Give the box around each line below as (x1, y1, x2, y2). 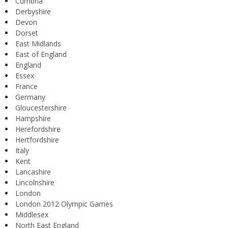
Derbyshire (15, 7, 51, 17)
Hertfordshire (15, 135, 59, 145)
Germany (15, 92, 45, 102)
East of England (15, 49, 67, 60)
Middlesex (15, 210, 48, 220)
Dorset (15, 28, 38, 38)
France (15, 81, 38, 92)
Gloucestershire (15, 103, 67, 113)
